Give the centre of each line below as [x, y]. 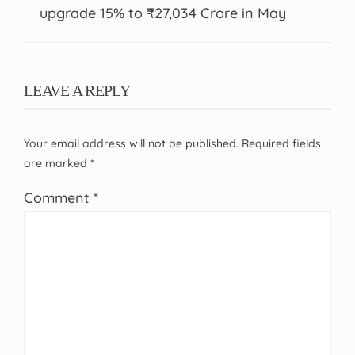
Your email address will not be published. [131, 143]
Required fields [281, 143]
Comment [59, 197]
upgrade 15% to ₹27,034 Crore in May [163, 13]
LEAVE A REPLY [77, 90]
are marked [57, 163]
